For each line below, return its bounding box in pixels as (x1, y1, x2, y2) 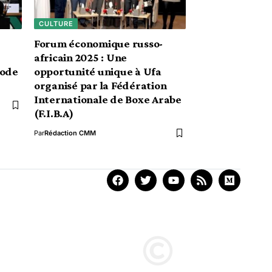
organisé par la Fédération (34, 79, 167, 92)
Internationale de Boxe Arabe (34, 93, 182, 106)
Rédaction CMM (44, 129, 96, 137)
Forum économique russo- (34, 37, 163, 50)
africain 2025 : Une (34, 51, 127, 64)
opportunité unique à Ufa (34, 65, 161, 78)
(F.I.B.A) (34, 107, 73, 120)
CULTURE (38, 19, 73, 28)
